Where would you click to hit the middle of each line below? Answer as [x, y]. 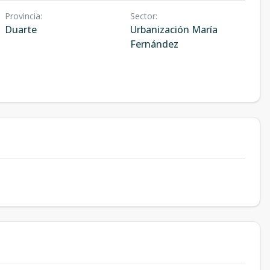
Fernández [154, 44]
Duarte [21, 30]
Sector [143, 16]
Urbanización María [174, 30]
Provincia [23, 16]
